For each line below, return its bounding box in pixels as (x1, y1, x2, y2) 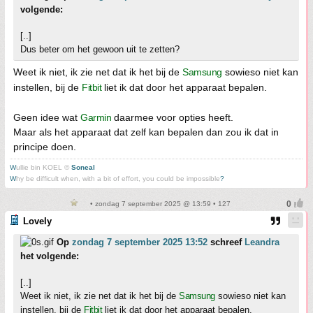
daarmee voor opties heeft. (111, 112, 233, 123)
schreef (208, 237, 245, 247)
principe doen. (13, 141, 76, 152)
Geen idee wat (13, 112, 80, 123)
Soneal (71, 163, 95, 171)
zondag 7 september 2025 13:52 (72, 237, 208, 247)
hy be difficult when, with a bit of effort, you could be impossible (16, 175, 220, 182)
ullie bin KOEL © (16, 163, 71, 171)
